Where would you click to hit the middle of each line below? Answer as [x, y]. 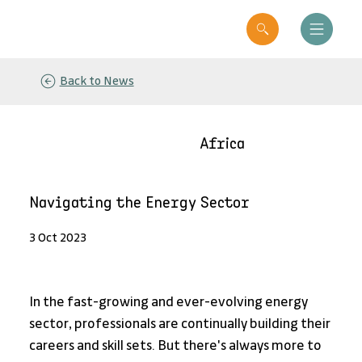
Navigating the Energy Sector [139, 202]
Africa [222, 143]
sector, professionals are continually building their [181, 324]
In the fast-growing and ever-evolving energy [169, 303]
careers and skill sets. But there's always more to [176, 346]
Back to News [97, 81]
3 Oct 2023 [57, 239]
